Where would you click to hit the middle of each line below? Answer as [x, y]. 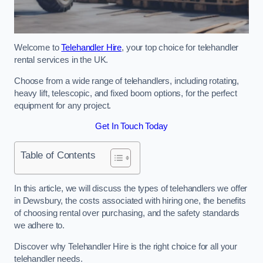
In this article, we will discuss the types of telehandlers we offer [131, 189]
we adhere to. [40, 226]
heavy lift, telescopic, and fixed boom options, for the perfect [126, 93]
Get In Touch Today [131, 127]
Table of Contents [58, 155]
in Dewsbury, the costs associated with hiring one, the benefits [130, 201]
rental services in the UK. [61, 60]
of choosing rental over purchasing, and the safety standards [127, 213]
